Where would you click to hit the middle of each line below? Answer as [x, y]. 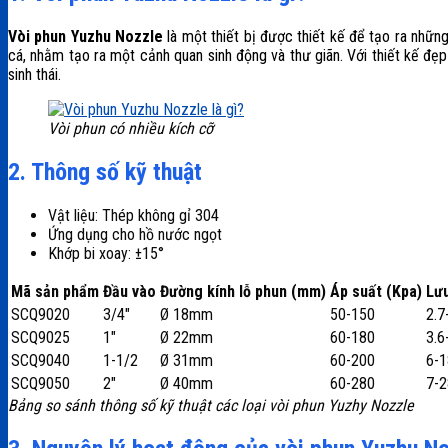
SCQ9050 [40, 383]
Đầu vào [129, 291]
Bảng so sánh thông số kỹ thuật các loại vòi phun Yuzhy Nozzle [211, 405]
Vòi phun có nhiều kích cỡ [130, 129]
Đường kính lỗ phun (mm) [243, 291]
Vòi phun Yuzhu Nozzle [86, 37]
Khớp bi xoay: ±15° [106, 253]
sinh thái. [34, 75]
